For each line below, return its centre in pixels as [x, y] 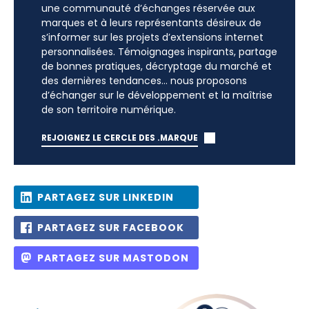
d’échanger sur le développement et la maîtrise [157, 95]
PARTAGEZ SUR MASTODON [113, 258]
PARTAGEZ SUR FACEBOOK [111, 228]
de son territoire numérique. [109, 110]
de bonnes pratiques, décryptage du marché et [157, 66]
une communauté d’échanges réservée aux [148, 8]
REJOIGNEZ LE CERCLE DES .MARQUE [120, 138]
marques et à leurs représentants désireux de [151, 23]
